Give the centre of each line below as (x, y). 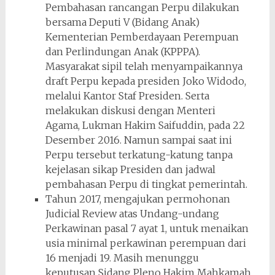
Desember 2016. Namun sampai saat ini (138, 140)
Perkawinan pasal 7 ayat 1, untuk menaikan (147, 228)
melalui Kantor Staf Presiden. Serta (127, 95)
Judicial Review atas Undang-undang (132, 213)
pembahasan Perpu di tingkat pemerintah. (146, 184)
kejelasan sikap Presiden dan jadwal (130, 169)
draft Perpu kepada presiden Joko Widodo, (145, 81)
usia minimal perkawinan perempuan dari (145, 243)
